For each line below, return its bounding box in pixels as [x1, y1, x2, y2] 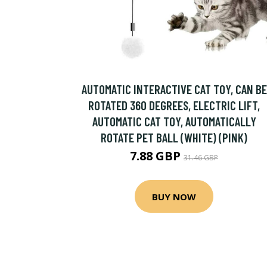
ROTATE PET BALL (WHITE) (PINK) [101, 130, 247, 145]
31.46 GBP [184, 153, 218, 163]
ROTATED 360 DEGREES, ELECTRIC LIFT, [88, 98, 260, 113]
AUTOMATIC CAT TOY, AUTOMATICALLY [92, 114, 256, 129]
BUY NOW [152, 190, 196, 203]
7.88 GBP [130, 148, 184, 164]
